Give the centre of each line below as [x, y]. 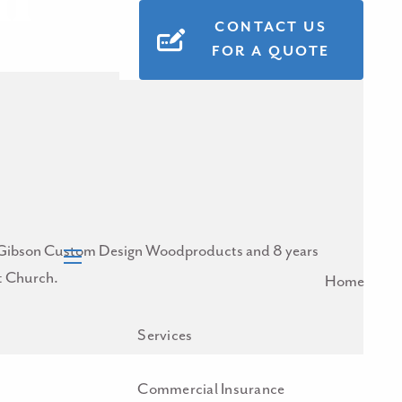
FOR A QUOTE [271, 52]
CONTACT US [271, 28]
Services [165, 336]
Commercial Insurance [211, 390]
